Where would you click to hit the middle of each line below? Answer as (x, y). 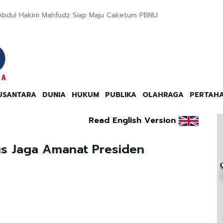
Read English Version (132, 121)
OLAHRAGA (163, 95)
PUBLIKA (121, 95)
